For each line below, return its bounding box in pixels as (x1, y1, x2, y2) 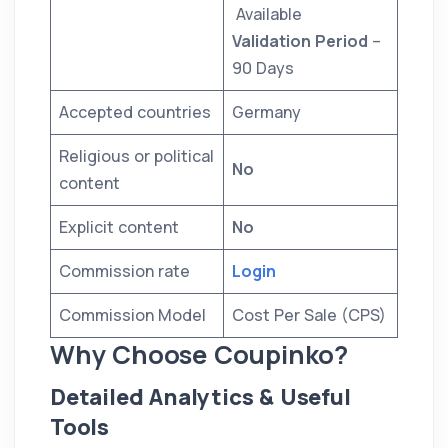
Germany (232, 101, 301, 124)
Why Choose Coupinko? (50, 337, 348, 373)
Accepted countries (59, 101, 211, 124)
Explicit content (59, 216, 179, 239)
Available (232, 3, 302, 26)
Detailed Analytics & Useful (50, 382, 351, 413)
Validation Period (232, 30, 368, 53)
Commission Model (59, 304, 206, 327)
